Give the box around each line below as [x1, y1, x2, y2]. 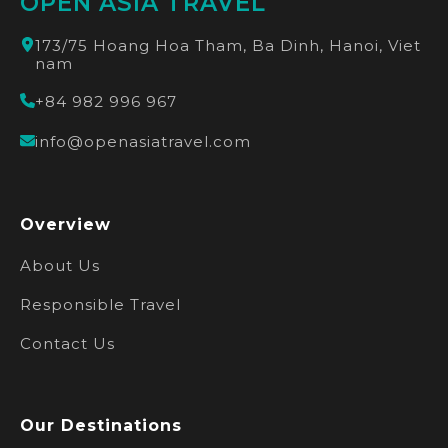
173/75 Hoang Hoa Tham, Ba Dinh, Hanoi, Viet [35, 36, 421, 55]
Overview [20, 215, 111, 234]
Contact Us [20, 334, 115, 353]
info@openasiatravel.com [35, 132, 251, 151]
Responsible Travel [20, 295, 181, 314]
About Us [20, 256, 100, 275]
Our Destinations [20, 416, 182, 435]
